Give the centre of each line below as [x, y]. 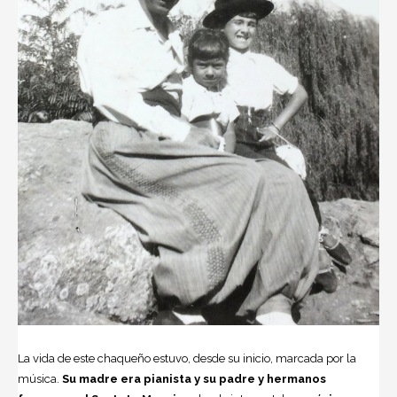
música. [39, 378]
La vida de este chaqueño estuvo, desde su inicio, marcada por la [187, 358]
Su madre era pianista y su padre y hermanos [193, 378]
